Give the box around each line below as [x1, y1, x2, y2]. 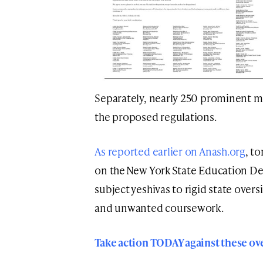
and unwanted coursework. [95, 200, 226, 215]
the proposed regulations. [95, 109, 217, 124]
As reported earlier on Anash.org [95, 143, 245, 159]
